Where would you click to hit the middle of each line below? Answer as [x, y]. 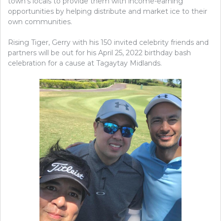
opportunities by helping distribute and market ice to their [108, 12]
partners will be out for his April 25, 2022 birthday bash [99, 53]
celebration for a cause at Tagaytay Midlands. [85, 63]
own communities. [40, 22]
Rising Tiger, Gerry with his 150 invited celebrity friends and [108, 43]
